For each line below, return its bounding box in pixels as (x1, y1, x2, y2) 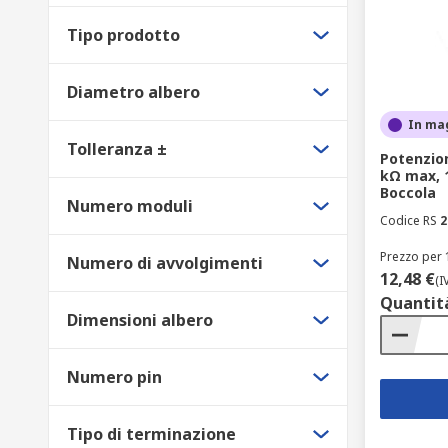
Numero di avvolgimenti (67, 252, 263, 274)
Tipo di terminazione (67, 423, 236, 445)
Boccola (380, 183, 436, 202)
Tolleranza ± (67, 138, 167, 160)
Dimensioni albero (67, 309, 213, 331)
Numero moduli (67, 195, 193, 217)
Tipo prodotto (67, 24, 180, 46)
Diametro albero (67, 81, 200, 103)
